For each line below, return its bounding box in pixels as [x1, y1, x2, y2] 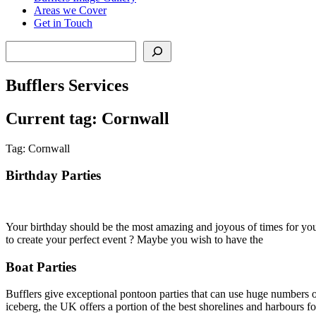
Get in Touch [34, 16, 92, 29]
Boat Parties [6, 259, 76, 274]
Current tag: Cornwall [6, 109, 169, 128]
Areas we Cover [34, 4, 107, 16]
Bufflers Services [6, 75, 128, 95]
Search [5, 39, 35, 52]
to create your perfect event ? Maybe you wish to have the [6, 233, 263, 245]
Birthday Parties [6, 168, 101, 183]
